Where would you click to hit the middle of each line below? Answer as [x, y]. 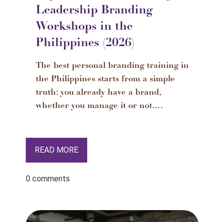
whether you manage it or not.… [99, 106]
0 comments [48, 179]
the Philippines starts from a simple [105, 80]
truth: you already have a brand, [98, 93]
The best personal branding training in [112, 66]
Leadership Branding [94, 11]
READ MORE [56, 150]
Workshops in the [84, 27]
